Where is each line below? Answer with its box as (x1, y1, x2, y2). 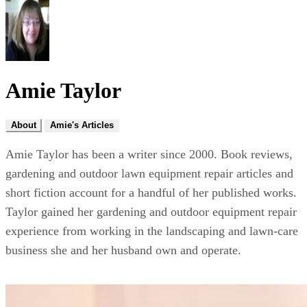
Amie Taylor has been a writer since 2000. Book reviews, (5, 147, 293, 161)
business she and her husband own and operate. (5, 243, 241, 257)
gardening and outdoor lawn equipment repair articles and (5, 166, 293, 180)
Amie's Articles (50, 119, 114, 130)
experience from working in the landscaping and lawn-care (5, 223, 298, 238)
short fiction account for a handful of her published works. (5, 185, 297, 199)
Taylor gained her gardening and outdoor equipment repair (5, 204, 297, 219)
